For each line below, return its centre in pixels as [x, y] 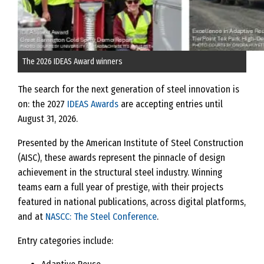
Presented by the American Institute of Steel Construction [131, 143]
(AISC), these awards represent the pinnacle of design [121, 158]
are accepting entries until [171, 104]
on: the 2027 [42, 104]
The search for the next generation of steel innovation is [128, 89]
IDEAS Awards [93, 104]
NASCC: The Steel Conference [101, 217]
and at [32, 217]
